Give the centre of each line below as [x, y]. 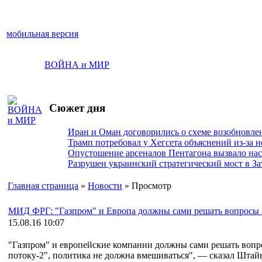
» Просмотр [147, 186]
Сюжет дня [76, 108]
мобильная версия [42, 34]
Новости [105, 186]
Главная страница [43, 186]
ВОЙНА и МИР [77, 65]
